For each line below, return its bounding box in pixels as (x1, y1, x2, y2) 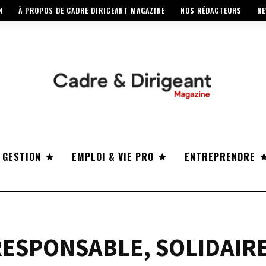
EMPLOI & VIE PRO (72, 150, 154, 164)
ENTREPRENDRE (185, 150, 255, 164)
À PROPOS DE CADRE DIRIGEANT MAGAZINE (18, 5, 165, 16)
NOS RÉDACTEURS (180, 5, 242, 16)
